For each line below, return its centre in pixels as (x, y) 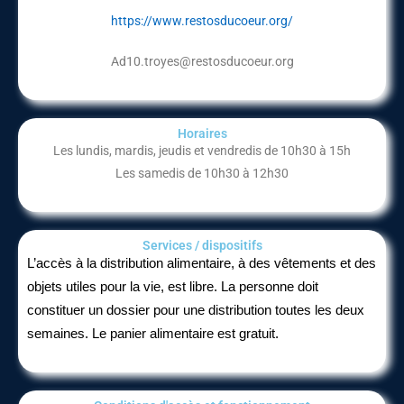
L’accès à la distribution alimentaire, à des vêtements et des (202, 263)
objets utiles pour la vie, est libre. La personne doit (173, 287)
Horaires (202, 133)
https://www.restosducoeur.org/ (202, 21)
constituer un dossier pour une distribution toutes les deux (196, 310)
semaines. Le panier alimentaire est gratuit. (153, 334)
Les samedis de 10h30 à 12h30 (202, 173)
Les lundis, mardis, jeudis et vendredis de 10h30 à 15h (202, 151)
